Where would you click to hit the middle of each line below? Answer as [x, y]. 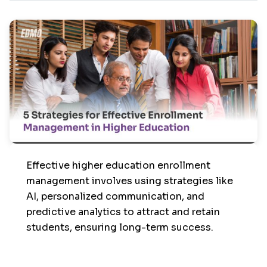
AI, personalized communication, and [115, 196]
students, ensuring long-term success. [120, 227]
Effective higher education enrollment [118, 165]
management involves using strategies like [130, 181]
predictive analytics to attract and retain [123, 212]
